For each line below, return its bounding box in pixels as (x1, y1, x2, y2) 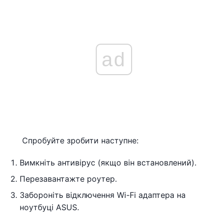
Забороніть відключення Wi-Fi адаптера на (20, 190, 186, 200)
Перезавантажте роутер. (20, 173, 117, 184)
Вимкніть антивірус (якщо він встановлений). (20, 157, 196, 167)
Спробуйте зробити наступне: (22, 135, 138, 145)
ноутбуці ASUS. (20, 202, 79, 212)
